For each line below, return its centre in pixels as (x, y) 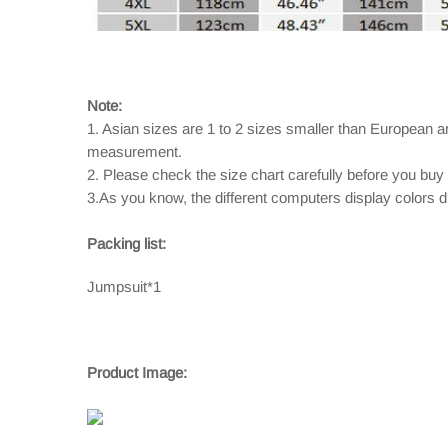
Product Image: (137, 372)
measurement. (134, 151)
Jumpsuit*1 (124, 286)
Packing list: (126, 243)
